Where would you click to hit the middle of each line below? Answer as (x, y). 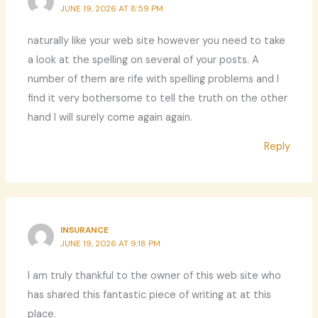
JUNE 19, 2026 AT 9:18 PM (111, 243)
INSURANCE (85, 230)
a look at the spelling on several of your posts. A (144, 60)
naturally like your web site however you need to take (157, 40)
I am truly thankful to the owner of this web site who (155, 275)
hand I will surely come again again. (110, 117)
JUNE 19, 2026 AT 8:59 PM (112, 8)
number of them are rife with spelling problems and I (154, 79)
